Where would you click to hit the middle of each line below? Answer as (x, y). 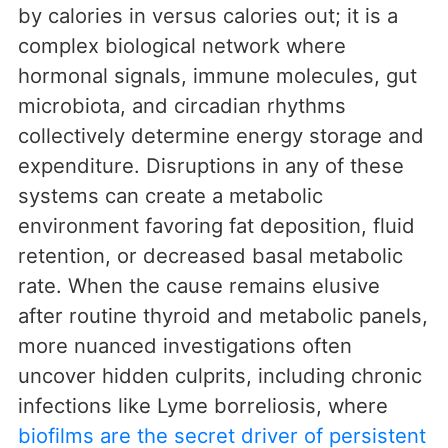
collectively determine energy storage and (221, 136)
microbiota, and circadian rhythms (182, 106)
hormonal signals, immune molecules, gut (217, 76)
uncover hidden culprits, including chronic (220, 376)
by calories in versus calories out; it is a (208, 16)
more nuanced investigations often (185, 346)
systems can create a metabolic (170, 196)
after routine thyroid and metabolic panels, (223, 316)
